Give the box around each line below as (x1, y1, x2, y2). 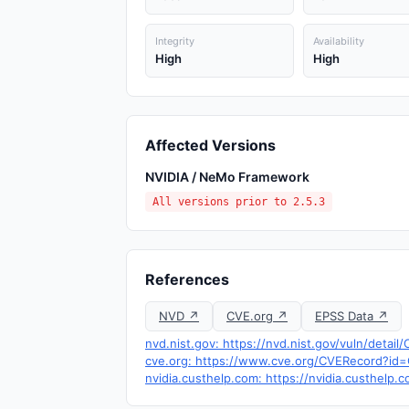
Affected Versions (145, 136, 276, 154)
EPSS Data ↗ (315, 309, 388, 323)
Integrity (155, 35, 194, 47)
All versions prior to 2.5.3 (152, 195, 325, 208)
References (145, 270, 229, 288)
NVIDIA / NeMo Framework (145, 169, 309, 184)
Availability (312, 35, 364, 47)
